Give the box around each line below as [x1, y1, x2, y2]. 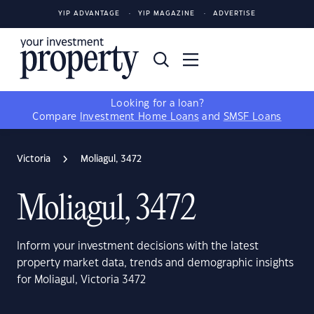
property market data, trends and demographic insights [17, 258, 294, 268]
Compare [32, 112, 80, 122]
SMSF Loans [223, 112, 282, 122]
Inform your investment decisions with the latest [17, 241, 259, 252]
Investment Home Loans [79, 112, 200, 122]
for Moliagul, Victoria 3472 [17, 275, 146, 285]
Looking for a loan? [111, 99, 203, 109]
